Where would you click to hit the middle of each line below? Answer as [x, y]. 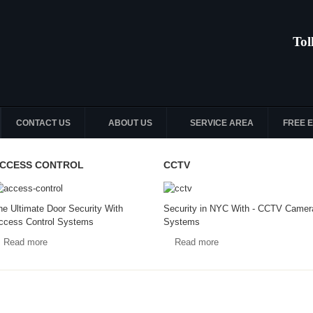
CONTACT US [43, 123]
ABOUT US [130, 123]
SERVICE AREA [222, 123]
